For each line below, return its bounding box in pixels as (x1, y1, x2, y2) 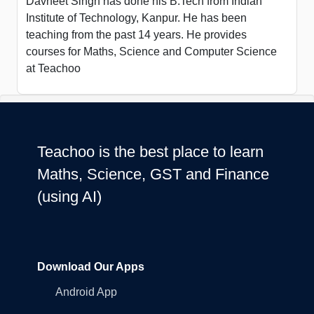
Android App (55, 285, 117, 298)
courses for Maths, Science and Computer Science (26, 46, 277, 58)
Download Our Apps (36, 260, 144, 273)
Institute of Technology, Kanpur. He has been (26, 12, 247, 25)
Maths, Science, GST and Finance (36, 165, 269, 183)
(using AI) (36, 187, 102, 205)
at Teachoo (26, 62, 81, 75)
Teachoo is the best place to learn (36, 142, 264, 161)
